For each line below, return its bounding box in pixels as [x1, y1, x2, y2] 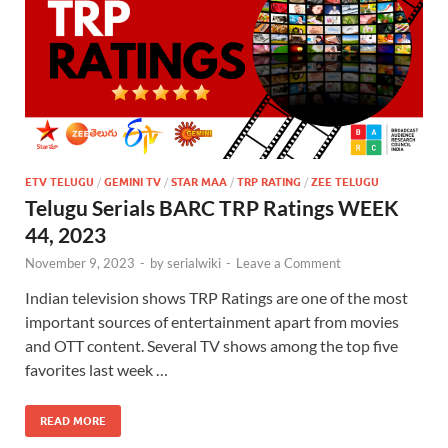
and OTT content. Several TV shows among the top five [25, 336, 398, 356]
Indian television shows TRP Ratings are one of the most [25, 288, 408, 308]
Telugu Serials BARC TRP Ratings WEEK [25, 195, 399, 221]
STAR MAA [171, 175, 227, 190]
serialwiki [167, 255, 221, 272]
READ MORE [40, 414, 106, 429]
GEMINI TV [104, 175, 161, 190]
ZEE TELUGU [311, 175, 379, 190]
